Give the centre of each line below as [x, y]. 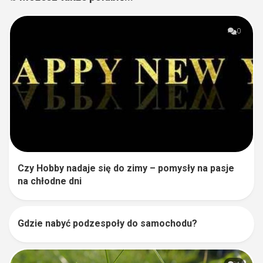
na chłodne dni [50, 181]
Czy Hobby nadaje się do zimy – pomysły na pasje [126, 168]
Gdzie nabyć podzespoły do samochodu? [107, 224]
